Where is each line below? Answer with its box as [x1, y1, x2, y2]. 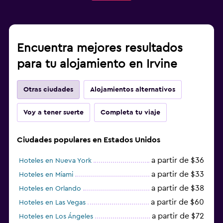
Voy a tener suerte [23, 109, 84, 116]
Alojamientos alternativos [90, 86, 175, 93]
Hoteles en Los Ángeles [19, 213, 93, 220]
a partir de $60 [151, 198, 204, 206]
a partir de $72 [152, 212, 204, 220]
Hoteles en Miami [19, 171, 73, 178]
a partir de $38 [151, 184, 204, 192]
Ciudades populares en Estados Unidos [17, 135, 160, 144]
